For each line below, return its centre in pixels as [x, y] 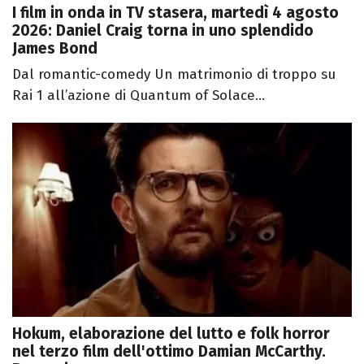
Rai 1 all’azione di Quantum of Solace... [139, 96]
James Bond [55, 49]
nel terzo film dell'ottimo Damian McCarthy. [169, 351]
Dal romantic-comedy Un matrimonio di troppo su [174, 75]
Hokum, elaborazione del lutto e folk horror [171, 333]
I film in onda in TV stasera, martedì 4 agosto [175, 13]
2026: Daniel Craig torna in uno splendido [163, 31]
